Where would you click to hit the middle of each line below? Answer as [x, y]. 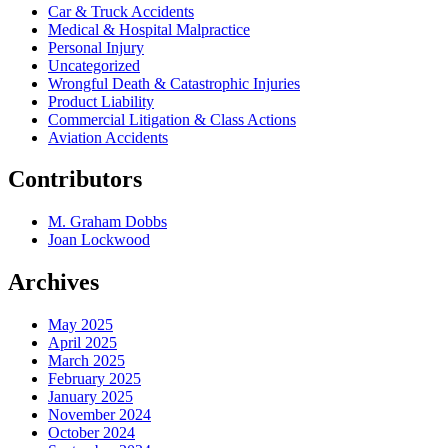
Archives [53, 282]
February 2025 [94, 379]
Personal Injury [96, 47]
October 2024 [91, 433]
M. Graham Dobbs [107, 222]
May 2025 [80, 325]
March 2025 [86, 361]
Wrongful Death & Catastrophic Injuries [174, 83]
